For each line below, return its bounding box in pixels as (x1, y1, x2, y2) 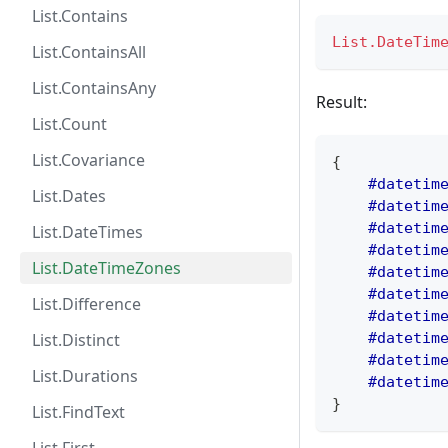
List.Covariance (32, 149, 145, 171)
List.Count (32, 113, 107, 135)
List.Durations (32, 365, 138, 387)
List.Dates (32, 185, 106, 207)
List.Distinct (32, 329, 120, 351)
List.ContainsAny (32, 77, 156, 99)
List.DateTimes (32, 221, 143, 243)
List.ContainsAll (32, 41, 146, 63)
